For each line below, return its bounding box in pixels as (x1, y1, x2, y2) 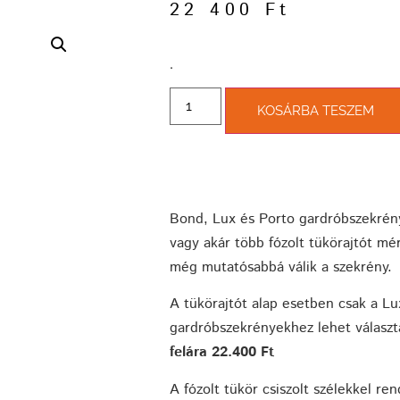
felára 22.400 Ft (170, 342, 274, 363)
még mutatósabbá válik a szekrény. (170, 256, 392, 278)
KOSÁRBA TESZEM (257, 102, 375, 119)
